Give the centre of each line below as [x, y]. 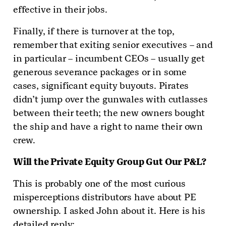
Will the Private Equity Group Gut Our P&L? [110, 162]
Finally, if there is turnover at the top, [94, 31]
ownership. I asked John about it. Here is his [109, 211]
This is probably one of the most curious [99, 184]
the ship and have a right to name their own [108, 127]
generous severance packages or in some [100, 72]
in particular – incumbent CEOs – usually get [109, 59]
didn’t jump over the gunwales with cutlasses [110, 99]
